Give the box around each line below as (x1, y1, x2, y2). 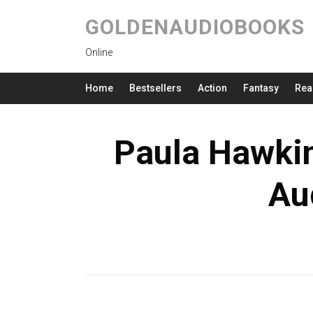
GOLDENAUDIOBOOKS (85, 15, 305, 39)
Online (85, 47, 112, 58)
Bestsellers (129, 82, 182, 94)
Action (198, 82, 227, 94)
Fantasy (243, 82, 279, 94)
